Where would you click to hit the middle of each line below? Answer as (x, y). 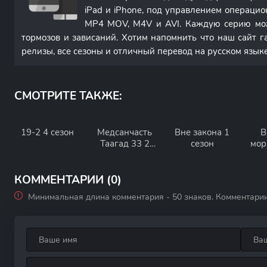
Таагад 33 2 (125, 144)
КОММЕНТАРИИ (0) (68, 180)
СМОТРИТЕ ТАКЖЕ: (68, 96)
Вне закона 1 (202, 132)
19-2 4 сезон (47, 132)
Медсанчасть (125, 132)
